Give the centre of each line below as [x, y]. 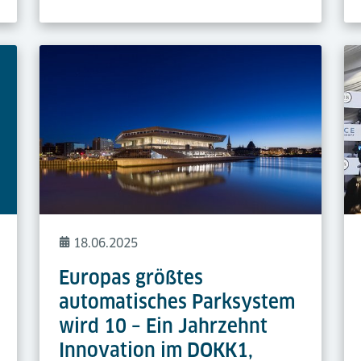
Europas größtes [131, 278]
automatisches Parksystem [176, 302]
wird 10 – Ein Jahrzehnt [163, 326]
